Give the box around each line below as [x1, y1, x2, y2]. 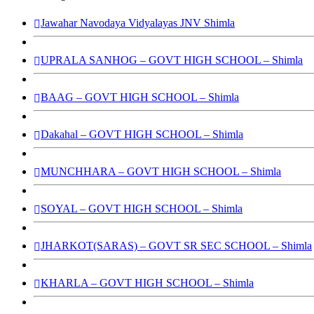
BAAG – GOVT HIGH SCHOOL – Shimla [41, 90, 239, 103]
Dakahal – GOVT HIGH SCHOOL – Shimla [41, 128, 243, 140]
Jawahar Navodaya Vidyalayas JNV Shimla [41, 16, 235, 29]
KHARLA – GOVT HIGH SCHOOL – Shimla [41, 276, 254, 289]
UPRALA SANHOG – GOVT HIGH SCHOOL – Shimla [41, 53, 303, 66]
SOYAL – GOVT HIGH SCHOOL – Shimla [41, 202, 243, 214]
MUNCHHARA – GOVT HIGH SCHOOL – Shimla [41, 165, 281, 177]
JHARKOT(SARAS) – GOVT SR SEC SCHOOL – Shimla [41, 239, 312, 252]
